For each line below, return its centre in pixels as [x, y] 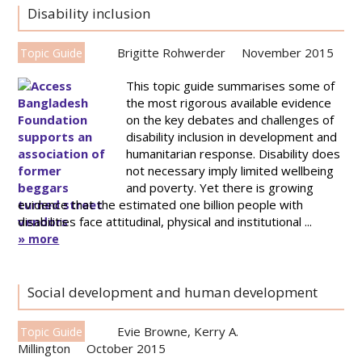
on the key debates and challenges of [230, 120]
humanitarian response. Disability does [234, 154]
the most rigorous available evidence [229, 103]
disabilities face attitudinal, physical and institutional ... [165, 221]
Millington [44, 348]
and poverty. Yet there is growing [220, 187]
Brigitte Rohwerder [172, 53]
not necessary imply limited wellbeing [230, 170]
